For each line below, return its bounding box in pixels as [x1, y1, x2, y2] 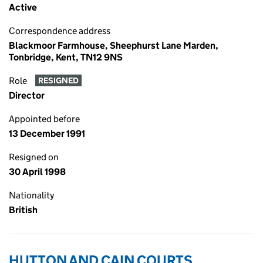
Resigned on [9, 151, 59, 163]
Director [9, 90, 45, 101]
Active [9, 2, 37, 13]
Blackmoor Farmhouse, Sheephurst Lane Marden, [9, 40, 218, 51]
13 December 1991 [9, 128, 85, 139]
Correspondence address [9, 25, 110, 36]
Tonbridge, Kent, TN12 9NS [9, 52, 123, 63]
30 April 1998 [9, 166, 66, 177]
